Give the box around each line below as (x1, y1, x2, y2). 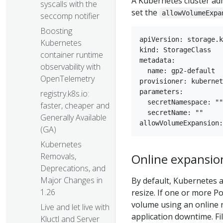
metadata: (139, 56, 175, 65)
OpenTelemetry (40, 73, 95, 85)
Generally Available (40, 112, 107, 123)
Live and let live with (40, 202, 110, 213)
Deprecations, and (40, 163, 106, 174)
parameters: (139, 88, 183, 96)
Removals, (40, 151, 76, 162)
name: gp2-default (139, 67, 215, 75)
